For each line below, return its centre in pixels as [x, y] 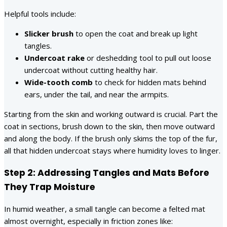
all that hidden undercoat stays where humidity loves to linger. [112, 151]
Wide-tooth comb [59, 82]
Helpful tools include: [40, 14]
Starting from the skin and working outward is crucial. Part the [111, 114]
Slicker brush [49, 34]
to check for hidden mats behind [149, 82]
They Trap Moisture [50, 187]
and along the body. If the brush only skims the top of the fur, [111, 139]
